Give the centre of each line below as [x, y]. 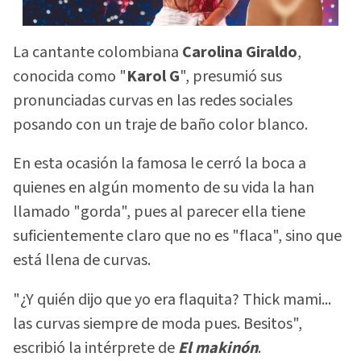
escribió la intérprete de [95, 348]
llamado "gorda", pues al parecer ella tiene [159, 212]
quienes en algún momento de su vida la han [164, 188]
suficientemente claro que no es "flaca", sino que [177, 237]
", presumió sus [231, 76]
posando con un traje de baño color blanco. [160, 124]
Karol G [153, 76]
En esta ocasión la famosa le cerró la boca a [160, 164]
